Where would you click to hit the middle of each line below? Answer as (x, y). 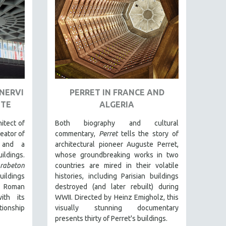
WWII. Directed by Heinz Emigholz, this (117, 197)
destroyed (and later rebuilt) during (117, 186)
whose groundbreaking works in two (117, 155)
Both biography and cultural (117, 123)
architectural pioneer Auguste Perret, (117, 144)
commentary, (77, 133)
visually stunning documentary (117, 208)
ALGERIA (117, 104)
